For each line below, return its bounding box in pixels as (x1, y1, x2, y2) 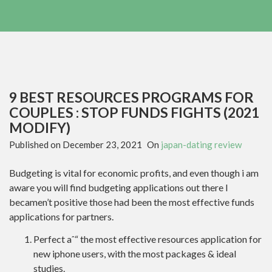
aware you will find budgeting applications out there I (9, 182, 228, 193)
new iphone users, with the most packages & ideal (33, 247, 236, 259)
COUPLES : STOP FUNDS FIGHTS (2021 (9, 104, 259, 121)
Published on (9, 139, 63, 150)
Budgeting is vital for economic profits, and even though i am (9, 167, 259, 178)
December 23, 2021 (63, 139, 142, 150)
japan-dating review (161, 139, 242, 150)
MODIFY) (9, 119, 70, 136)
